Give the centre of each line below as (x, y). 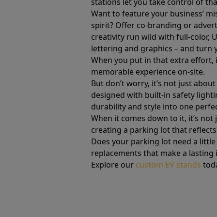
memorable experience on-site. (148, 72)
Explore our (113, 165)
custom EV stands (168, 165)
